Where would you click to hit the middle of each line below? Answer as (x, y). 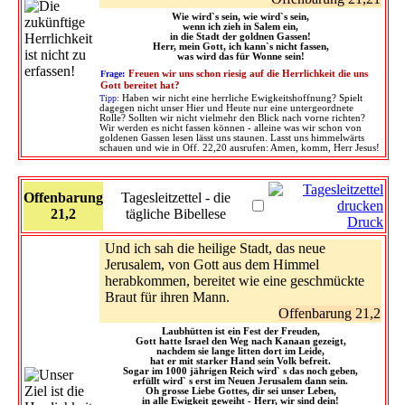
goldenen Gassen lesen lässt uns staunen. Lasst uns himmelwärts (232, 137)
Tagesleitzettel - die (176, 197)
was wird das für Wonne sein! (240, 56)
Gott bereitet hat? (140, 85)
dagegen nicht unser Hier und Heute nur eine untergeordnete (226, 108)
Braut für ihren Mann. (167, 297)
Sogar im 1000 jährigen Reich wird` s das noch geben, (240, 371)
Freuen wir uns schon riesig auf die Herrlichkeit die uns (248, 73)
